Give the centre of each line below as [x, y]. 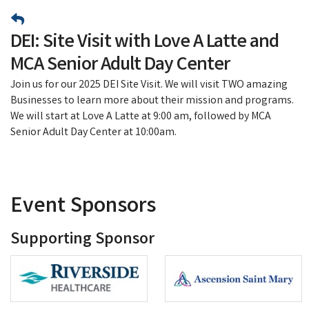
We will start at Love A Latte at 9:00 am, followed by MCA [141, 117]
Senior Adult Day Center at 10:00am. [93, 132]
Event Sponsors [83, 207]
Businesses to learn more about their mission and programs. [152, 101]
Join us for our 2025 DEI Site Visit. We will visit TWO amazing [149, 85]
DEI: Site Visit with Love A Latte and [144, 43]
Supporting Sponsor [82, 240]
